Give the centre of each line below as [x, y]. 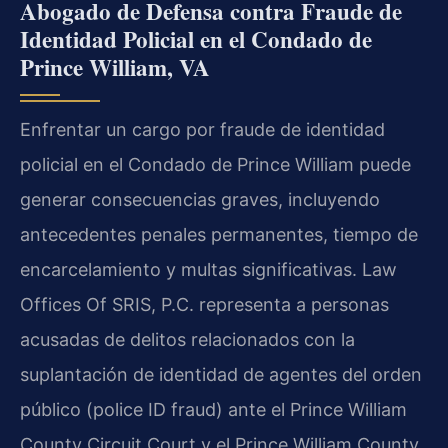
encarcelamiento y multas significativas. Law [208, 269]
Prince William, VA [115, 66]
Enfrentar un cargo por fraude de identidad [202, 129]
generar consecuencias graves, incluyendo [200, 199]
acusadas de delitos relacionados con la [187, 339]
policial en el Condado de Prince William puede [215, 164]
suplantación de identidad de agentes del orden [221, 374]
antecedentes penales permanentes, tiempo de [219, 234]
